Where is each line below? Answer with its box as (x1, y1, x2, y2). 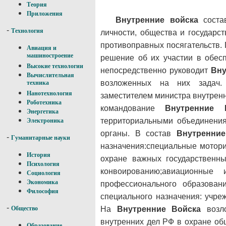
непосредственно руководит (100, 66, 211, 75)
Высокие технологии (27, 63, 83, 70)
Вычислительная (27, 72, 74, 79)
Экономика (27, 179, 58, 186)
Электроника (27, 117, 64, 124)
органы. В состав (100, 129, 177, 138)
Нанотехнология (27, 90, 72, 97)
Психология (27, 160, 60, 167)
